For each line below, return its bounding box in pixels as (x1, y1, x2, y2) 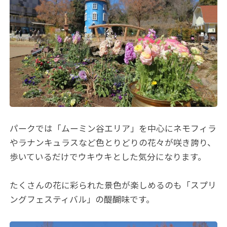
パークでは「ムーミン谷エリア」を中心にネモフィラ (10, 123, 217, 134)
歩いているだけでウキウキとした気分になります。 (10, 152, 207, 162)
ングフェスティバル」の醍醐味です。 (10, 195, 155, 205)
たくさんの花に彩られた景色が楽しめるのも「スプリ (10, 180, 217, 191)
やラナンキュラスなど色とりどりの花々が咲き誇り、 (10, 137, 216, 148)
